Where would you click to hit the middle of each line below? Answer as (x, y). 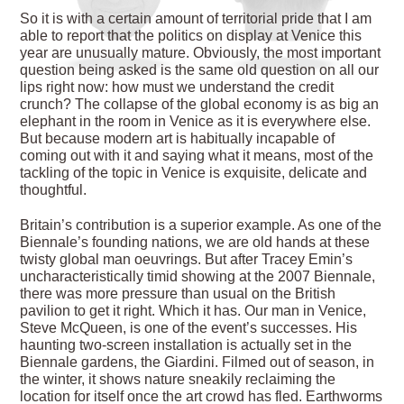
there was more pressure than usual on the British (178, 294)
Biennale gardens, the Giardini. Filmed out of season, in (197, 363)
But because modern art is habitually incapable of (178, 138)
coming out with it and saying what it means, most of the (197, 155)
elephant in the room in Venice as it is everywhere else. (196, 121)
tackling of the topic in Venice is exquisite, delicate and (194, 172)
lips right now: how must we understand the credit (177, 87)
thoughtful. (54, 189)
